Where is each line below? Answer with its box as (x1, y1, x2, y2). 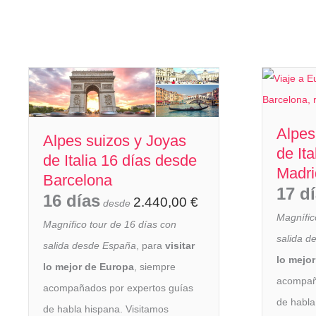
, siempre (134, 261, 176, 273)
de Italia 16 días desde (43, 152, 197, 170)
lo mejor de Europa (43, 261, 134, 273)
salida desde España (43, 240, 136, 252)
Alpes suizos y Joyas (43, 132, 186, 150)
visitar (165, 240, 195, 252)
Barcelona (43, 171, 112, 190)
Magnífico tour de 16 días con (43, 219, 176, 231)
